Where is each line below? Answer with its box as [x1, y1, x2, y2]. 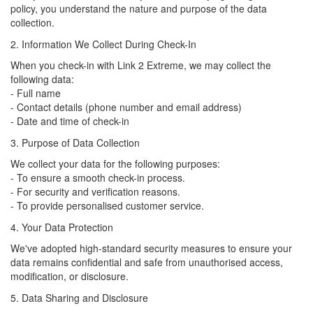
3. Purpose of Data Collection [10, 135, 140, 150]
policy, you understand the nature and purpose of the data [10, 1, 267, 15]
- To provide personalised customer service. [10, 198, 204, 212]
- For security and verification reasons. [10, 184, 180, 198]
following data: [10, 72, 74, 86]
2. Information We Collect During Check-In [10, 36, 196, 51]
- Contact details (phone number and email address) [10, 100, 242, 114]
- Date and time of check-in [10, 114, 129, 128]
